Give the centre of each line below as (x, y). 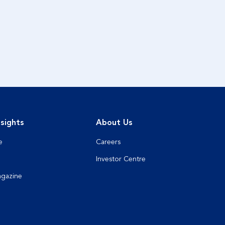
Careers (108, 142)
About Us (114, 123)
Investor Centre (121, 159)
